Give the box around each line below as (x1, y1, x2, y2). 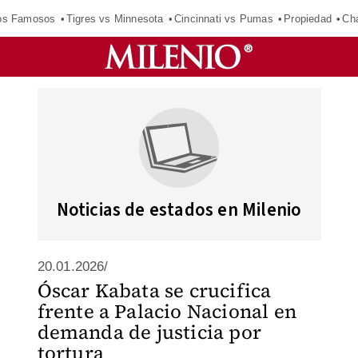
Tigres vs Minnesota (66, 12, 164, 25)
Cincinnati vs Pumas (173, 12, 273, 25)
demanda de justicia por (37, 319, 262, 345)
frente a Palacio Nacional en (37, 298, 297, 324)
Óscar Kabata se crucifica (37, 277, 272, 304)
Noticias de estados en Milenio (56, 197, 302, 223)
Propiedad (284, 12, 332, 25)
